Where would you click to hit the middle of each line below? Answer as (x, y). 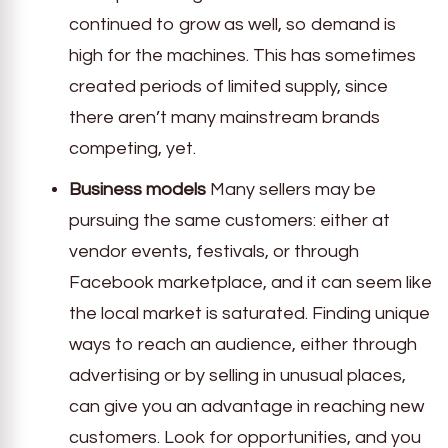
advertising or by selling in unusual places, (237, 376)
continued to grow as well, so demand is (232, 25)
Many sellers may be (291, 190)
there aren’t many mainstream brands (224, 118)
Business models (137, 190)
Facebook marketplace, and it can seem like (250, 283)
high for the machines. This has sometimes (242, 56)
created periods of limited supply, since (228, 87)
